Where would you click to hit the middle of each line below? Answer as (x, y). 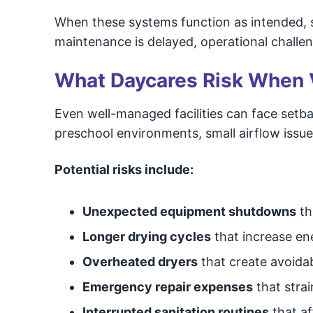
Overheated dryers (140, 262)
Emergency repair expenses (167, 287)
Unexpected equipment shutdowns (189, 211)
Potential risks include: (124, 169)
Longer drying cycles (146, 236)
